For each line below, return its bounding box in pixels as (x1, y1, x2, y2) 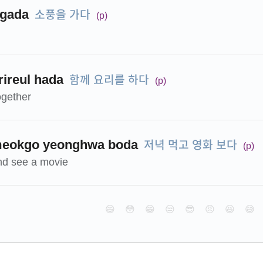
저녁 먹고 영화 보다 (144, 136, 237, 153)
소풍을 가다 (35, 5, 90, 22)
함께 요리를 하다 (69, 70, 149, 87)
